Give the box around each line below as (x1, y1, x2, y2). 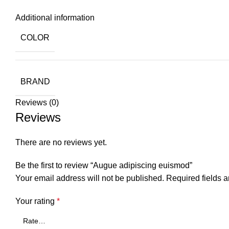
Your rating (15, 197, 57, 206)
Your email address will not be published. (15, 174, 164, 183)
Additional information (15, 13, 95, 22)
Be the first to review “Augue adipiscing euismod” (15, 161, 192, 170)
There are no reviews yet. (15, 138, 107, 147)
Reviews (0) (15, 98, 59, 107)
